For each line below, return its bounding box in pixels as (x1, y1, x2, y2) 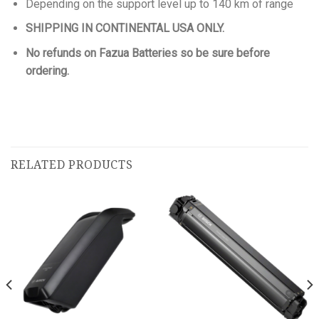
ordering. (25, 63, 69, 78)
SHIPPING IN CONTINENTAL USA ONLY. (25, 21, 224, 36)
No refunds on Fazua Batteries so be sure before (25, 46, 270, 60)
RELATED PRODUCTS (11, 158, 133, 172)
